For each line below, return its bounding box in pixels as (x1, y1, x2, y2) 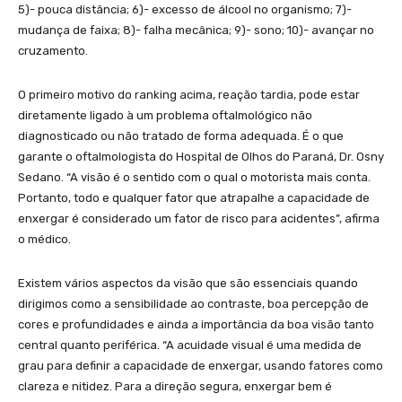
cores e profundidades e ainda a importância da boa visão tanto (18, 317, 374, 331)
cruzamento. (18, 43, 88, 57)
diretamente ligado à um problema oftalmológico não (18, 108, 312, 122)
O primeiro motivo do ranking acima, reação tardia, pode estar (18, 87, 360, 101)
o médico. (18, 232, 71, 246)
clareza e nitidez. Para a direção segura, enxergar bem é (18, 379, 332, 393)
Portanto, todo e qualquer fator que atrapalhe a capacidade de (18, 190, 370, 205)
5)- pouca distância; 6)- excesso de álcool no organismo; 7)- (18, 2, 352, 16)
